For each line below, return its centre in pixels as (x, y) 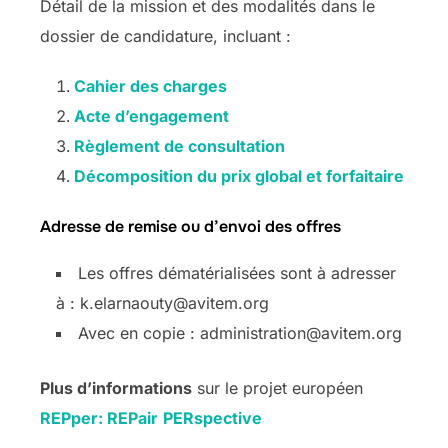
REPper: (73, 417)
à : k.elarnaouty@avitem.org (162, 302)
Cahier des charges (150, 85)
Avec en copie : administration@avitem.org (242, 332)
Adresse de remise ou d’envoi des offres (190, 226)
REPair (132, 417)
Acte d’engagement (151, 115)
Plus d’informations (116, 387)
